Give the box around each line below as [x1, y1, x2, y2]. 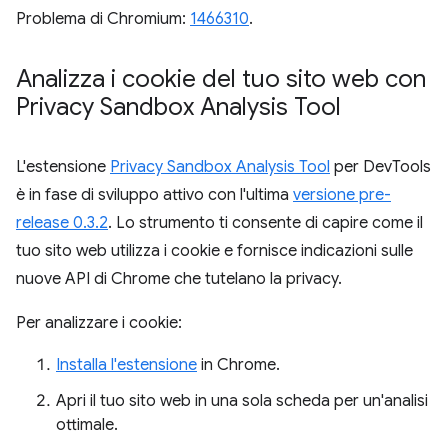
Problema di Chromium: [16, 9, 190, 30]
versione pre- [293, 185, 391, 206]
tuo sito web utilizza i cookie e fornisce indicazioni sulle [16, 241, 413, 262]
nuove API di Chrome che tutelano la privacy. [16, 269, 342, 290]
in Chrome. [197, 355, 280, 376]
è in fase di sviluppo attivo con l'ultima [16, 185, 293, 206]
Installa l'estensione [56, 355, 197, 376]
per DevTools [330, 157, 431, 178]
